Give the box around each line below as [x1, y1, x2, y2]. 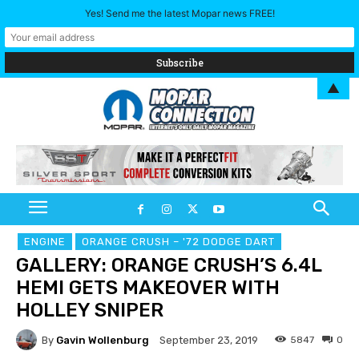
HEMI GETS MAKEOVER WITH [16, 276, 280, 300]
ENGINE [24, 236, 66, 248]
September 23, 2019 [159, 334, 258, 347]
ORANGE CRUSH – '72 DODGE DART [82, 236, 275, 248]
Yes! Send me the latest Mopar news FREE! [84, 7, 275, 19]
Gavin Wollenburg [56, 333, 149, 346]
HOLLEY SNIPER [16, 299, 163, 322]
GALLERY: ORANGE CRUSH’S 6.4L [16, 254, 321, 277]
